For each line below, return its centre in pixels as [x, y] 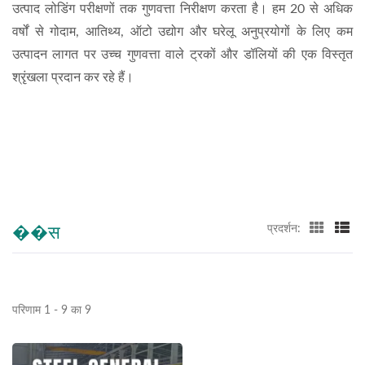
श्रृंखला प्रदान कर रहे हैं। [73, 77]
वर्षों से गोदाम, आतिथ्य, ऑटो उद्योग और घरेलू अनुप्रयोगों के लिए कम [182, 32]
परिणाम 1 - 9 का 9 [52, 310]
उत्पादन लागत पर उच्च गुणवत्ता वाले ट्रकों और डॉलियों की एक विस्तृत [182, 55]
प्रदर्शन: [284, 229]
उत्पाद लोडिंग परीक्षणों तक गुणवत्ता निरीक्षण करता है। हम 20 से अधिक [182, 9]
